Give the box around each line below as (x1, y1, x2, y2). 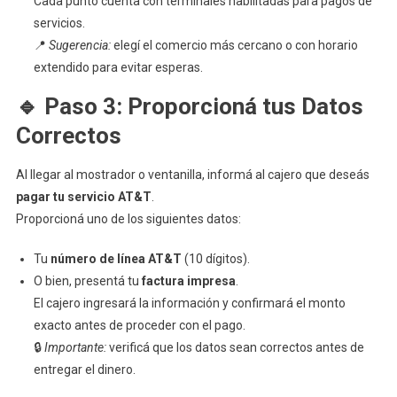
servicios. (33, 16, 85, 30)
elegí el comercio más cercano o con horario (110, 38, 358, 52)
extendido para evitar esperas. (33, 60, 203, 74)
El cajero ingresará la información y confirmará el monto (33, 296, 346, 310)
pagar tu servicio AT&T (15, 190, 152, 204)
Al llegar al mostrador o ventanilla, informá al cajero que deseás (15, 167, 370, 182)
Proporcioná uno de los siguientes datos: (15, 212, 241, 226)
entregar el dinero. (33, 362, 136, 377)
